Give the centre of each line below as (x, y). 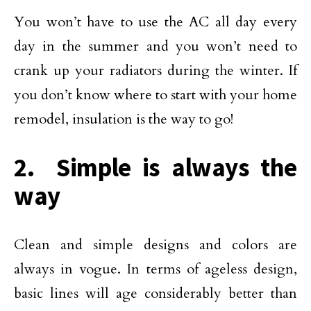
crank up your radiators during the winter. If (155, 70)
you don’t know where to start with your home (155, 94)
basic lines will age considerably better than (155, 293)
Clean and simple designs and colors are (155, 244)
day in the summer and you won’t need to (155, 46)
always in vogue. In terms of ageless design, (155, 269)
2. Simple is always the (155, 167)
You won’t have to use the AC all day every (155, 22)
